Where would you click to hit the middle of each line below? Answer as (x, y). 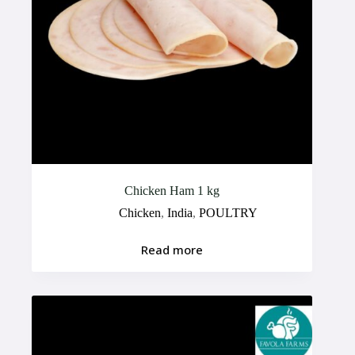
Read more (172, 250)
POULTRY (228, 212)
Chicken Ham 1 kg (172, 190)
